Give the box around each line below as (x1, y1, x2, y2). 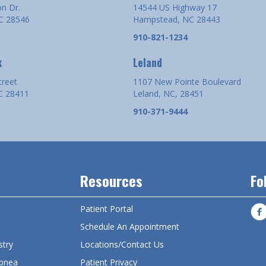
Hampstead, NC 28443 (133, 13, 220, 25)
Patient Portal (80, 202, 134, 214)
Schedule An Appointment (80, 220, 180, 232)
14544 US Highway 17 (133, 1, 217, 13)
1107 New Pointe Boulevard (133, 75, 241, 87)
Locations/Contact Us (80, 238, 164, 250)
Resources (80, 169, 143, 191)
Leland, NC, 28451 (133, 87, 204, 99)
